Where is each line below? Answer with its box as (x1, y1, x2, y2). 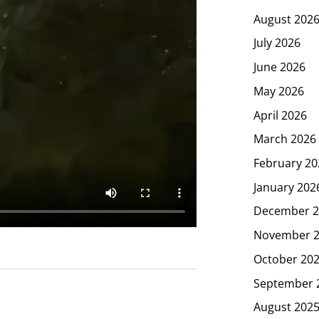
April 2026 (253, 107, 307, 123)
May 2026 (253, 83, 304, 99)
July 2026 (253, 35, 300, 51)
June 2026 (253, 58, 305, 75)
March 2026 (253, 130, 316, 147)
